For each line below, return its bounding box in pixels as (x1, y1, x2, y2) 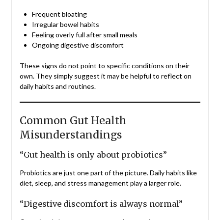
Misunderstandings (19, 128, 122, 142)
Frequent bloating (31, 10, 87, 19)
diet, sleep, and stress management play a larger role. (19, 179, 181, 188)
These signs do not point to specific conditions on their (19, 61, 190, 70)
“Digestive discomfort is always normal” (19, 199, 183, 209)
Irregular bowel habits (31, 20, 99, 29)
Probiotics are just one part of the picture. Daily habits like (19, 168, 197, 177)
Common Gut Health (19, 114, 126, 128)
